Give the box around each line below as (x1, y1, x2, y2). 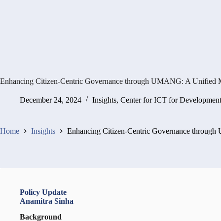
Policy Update (20, 187, 67, 196)
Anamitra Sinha (20, 196, 74, 205)
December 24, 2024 (20, 95, 81, 104)
